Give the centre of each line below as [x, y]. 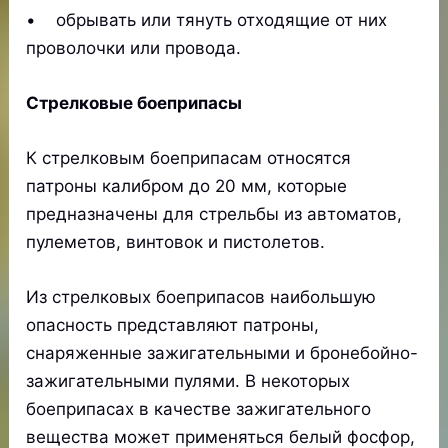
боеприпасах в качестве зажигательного [199, 409]
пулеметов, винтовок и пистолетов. [176, 242]
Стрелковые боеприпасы [134, 103]
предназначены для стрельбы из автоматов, [214, 214]
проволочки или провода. [134, 47]
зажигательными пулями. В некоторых [188, 381]
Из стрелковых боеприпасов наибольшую [201, 297]
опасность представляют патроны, [173, 325]
